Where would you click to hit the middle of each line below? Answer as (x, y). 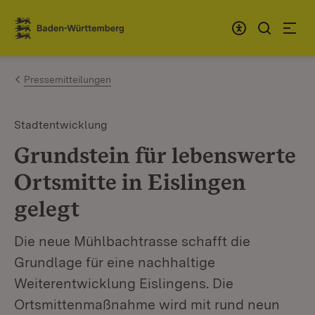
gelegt (47, 208)
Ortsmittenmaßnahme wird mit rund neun (147, 304)
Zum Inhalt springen (93, 22)
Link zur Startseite (66, 34)
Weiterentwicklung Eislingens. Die (124, 283)
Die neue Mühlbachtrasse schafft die (132, 241)
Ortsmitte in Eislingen (130, 182)
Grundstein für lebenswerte (155, 155)
